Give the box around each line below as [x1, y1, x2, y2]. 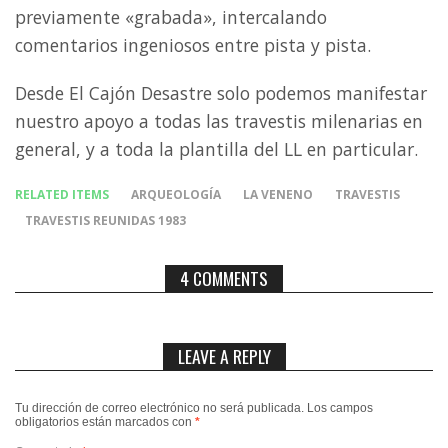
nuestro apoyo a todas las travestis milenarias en [15, 109, 423, 134]
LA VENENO [243, 186, 313, 204]
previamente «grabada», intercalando [15, 5, 327, 30]
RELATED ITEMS [15, 186, 109, 204]
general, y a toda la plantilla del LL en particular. [15, 137, 418, 162]
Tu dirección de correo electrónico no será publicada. [15, 401, 304, 416]
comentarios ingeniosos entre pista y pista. [15, 33, 371, 58]
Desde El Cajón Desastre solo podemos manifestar [15, 81, 427, 106]
